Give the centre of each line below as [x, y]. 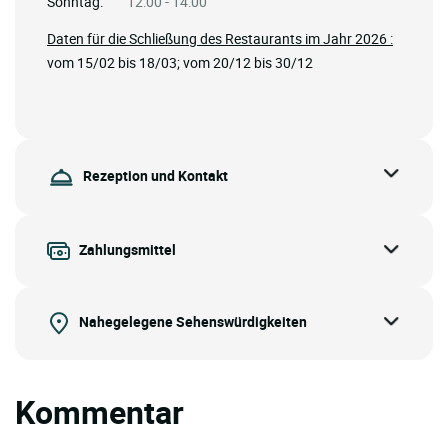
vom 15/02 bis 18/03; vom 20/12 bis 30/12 [180, 63]
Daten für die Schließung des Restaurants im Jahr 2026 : [220, 39]
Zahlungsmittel [127, 249]
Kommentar [99, 412]
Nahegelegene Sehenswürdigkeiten [193, 322]
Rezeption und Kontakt [155, 175]
